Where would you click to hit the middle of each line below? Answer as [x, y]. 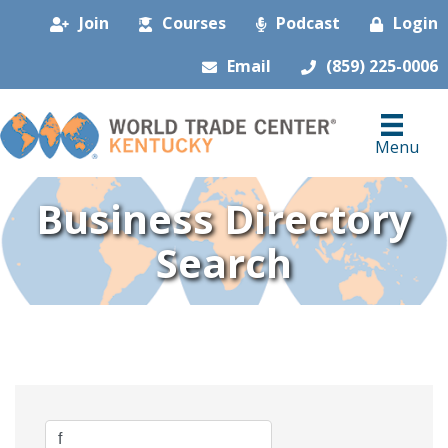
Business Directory [224, 218]
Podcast [308, 23]
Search [224, 262]
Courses [194, 23]
